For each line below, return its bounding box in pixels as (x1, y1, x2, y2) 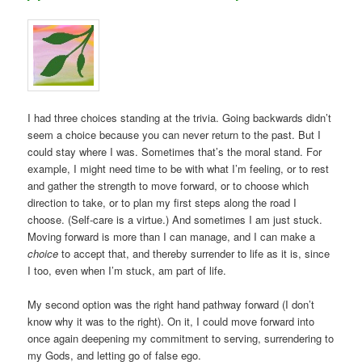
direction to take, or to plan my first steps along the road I (27, 194, 297, 210)
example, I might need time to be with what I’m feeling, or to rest (27, 160, 330, 176)
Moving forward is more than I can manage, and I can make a (27, 228, 316, 244)
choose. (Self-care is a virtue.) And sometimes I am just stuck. (27, 211, 323, 227)
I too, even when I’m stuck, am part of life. (27, 262, 227, 278)
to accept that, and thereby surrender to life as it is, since (58, 245, 330, 261)
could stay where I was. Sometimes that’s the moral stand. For (27, 143, 322, 159)
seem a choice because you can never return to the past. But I (27, 126, 322, 142)
